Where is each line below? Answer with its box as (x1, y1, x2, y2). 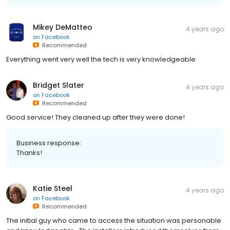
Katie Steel (33, 183, 72, 194)
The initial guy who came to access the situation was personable (6, 216, 221, 225)
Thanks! (16, 148, 42, 158)
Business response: (16, 138, 81, 148)
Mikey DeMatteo (33, 22, 92, 32)
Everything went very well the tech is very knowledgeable (6, 54, 196, 64)
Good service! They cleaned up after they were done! (6, 112, 185, 122)
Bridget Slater (33, 80, 84, 90)
